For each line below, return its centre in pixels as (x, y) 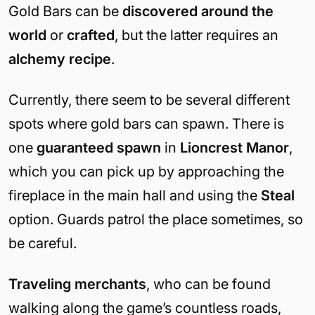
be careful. (43, 243)
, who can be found (208, 284)
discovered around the (198, 11)
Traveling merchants (77, 284)
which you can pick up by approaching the (146, 171)
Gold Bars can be (65, 11)
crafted (91, 35)
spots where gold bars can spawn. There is (146, 123)
